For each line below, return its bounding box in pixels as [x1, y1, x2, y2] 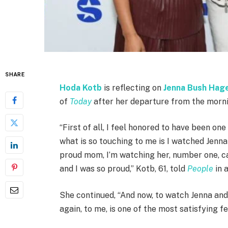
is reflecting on [102, 82, 164, 93]
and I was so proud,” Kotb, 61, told [60, 164, 188, 174]
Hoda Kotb [60, 82, 102, 93]
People [187, 164, 214, 174]
